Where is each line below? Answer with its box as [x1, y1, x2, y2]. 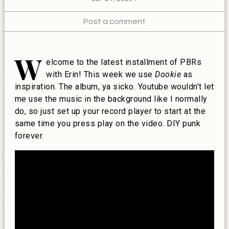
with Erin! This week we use [46, 69, 155, 79]
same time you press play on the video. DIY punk [14, 118, 201, 128]
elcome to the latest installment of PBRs [46, 57, 202, 67]
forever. [14, 130, 44, 141]
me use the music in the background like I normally [14, 94, 208, 104]
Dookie [155, 69, 181, 79]
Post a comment [83, 17, 146, 26]
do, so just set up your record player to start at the [14, 106, 206, 116]
